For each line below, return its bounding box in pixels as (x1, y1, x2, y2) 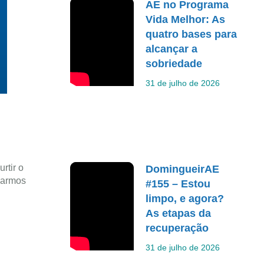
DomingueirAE (146, 163, 220, 175)
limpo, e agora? (146, 192, 225, 204)
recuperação (146, 222, 209, 234)
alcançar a (146, 43, 198, 55)
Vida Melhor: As (146, 14, 226, 25)
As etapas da (146, 207, 212, 219)
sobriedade (146, 58, 203, 70)
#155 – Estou (146, 177, 211, 190)
